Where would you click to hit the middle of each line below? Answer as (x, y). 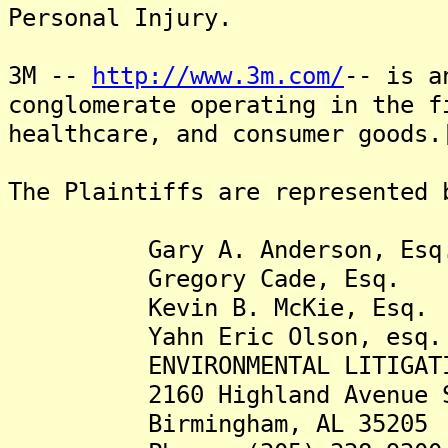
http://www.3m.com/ (218, 75)
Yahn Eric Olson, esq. (225, 336)
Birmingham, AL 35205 (218, 423)
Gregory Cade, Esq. (204, 278)
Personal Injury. (120, 17)
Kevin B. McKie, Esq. (218, 307)
